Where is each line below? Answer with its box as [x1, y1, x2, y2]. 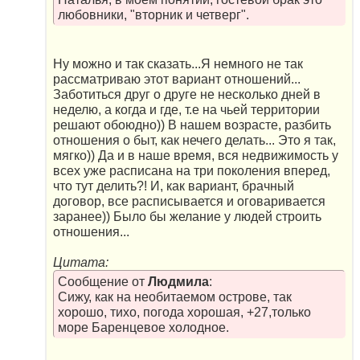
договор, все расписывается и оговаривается [53, 194, 325, 209]
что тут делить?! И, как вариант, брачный [53, 179, 294, 194]
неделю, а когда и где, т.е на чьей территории [53, 103, 320, 117]
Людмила [147, 274, 209, 288]
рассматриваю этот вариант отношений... [53, 72, 301, 87]
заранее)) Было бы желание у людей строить [53, 210, 321, 224]
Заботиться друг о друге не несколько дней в [53, 88, 321, 102]
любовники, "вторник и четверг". [57, 8, 249, 22]
